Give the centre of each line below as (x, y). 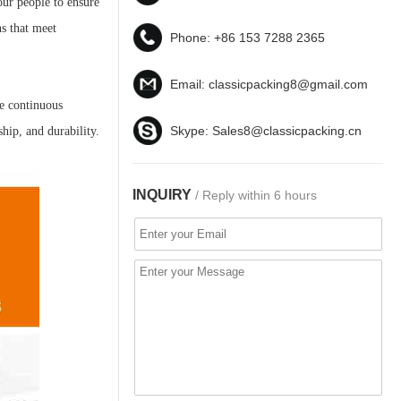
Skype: (191, 131)
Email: (189, 84)
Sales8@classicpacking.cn (287, 131)
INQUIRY (162, 195)
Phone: (192, 38)
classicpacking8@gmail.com (288, 84)
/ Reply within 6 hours (254, 195)
